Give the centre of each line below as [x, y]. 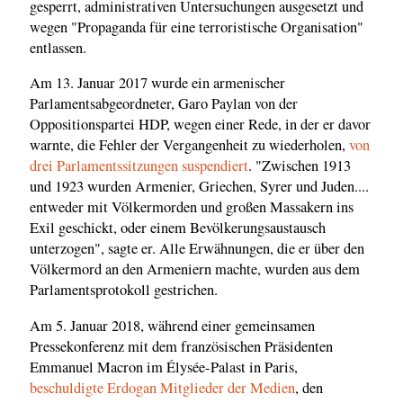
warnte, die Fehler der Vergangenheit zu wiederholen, [189, 145]
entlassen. [58, 47]
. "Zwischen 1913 [300, 166]
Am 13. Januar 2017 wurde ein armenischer [157, 83]
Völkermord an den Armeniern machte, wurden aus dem [195, 269]
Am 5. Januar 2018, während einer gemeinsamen [172, 325]
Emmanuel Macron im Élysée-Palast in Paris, [164, 367]
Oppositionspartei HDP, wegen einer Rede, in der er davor [200, 125]
